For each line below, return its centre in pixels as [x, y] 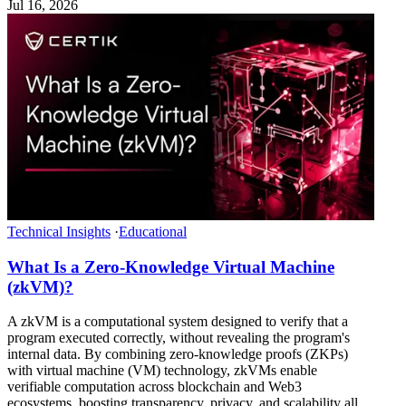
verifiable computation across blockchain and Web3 [155, 387]
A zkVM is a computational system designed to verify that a [178, 322]
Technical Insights [59, 231]
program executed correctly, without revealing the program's [179, 338]
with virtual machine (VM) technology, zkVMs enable [162, 371]
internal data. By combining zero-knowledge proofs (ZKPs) [178, 354]
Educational [153, 231]
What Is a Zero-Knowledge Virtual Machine [171, 266]
